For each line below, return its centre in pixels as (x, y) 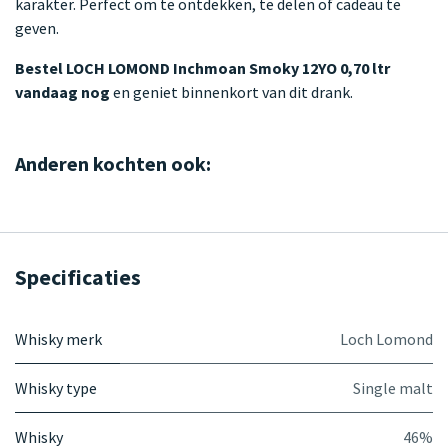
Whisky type (56, 387)
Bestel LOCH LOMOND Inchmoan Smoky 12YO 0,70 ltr (202, 67)
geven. (37, 27)
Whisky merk (58, 338)
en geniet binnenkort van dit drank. (231, 91)
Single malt (393, 387)
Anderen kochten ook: (113, 163)
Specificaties (78, 277)
